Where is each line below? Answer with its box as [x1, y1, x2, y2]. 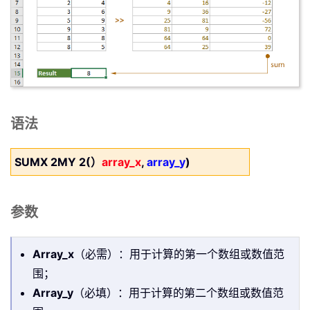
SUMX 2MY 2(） [15, 155, 102, 170]
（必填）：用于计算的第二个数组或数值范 [73, 286, 284, 300]
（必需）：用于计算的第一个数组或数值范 [74, 247, 284, 262]
